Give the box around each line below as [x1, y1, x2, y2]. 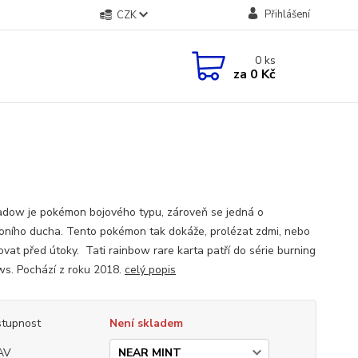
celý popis [124, 262, 176, 277]
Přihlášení [264, 7, 310, 22]
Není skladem [109, 316, 183, 331]
